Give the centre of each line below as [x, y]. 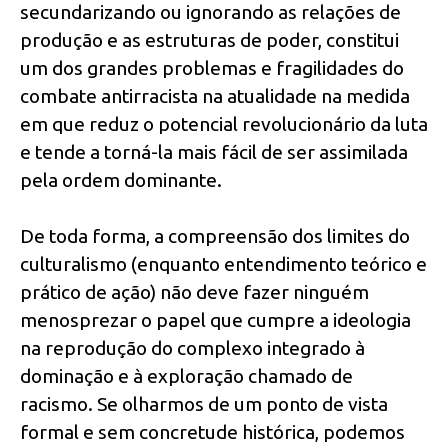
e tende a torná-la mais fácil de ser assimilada [214, 151]
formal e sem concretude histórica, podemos [212, 432]
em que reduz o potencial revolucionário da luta [224, 123]
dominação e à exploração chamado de [186, 376]
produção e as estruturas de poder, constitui [209, 39]
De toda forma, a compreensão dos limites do [215, 236]
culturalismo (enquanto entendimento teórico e [223, 264]
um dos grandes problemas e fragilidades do [212, 67]
